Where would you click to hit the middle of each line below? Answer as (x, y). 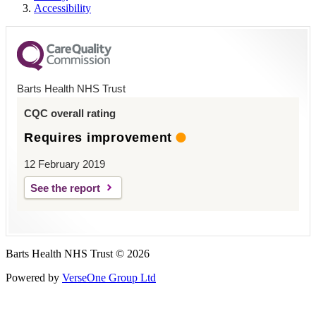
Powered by (34, 277)
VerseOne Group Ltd (109, 277)
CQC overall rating (70, 113)
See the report (65, 188)
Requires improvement (98, 137)
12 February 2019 (65, 164)
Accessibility (62, 8)
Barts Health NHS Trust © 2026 (78, 253)
